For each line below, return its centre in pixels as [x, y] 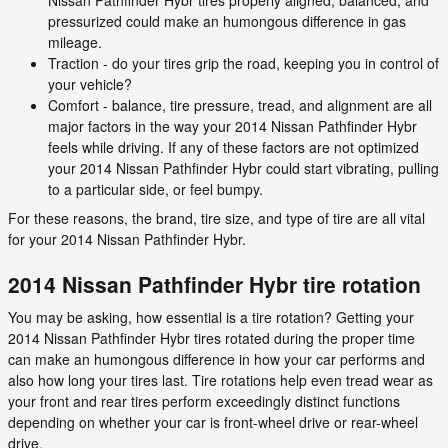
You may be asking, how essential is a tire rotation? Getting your [211, 317]
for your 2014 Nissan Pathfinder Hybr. [127, 238]
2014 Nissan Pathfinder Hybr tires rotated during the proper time [211, 338]
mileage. [75, 41]
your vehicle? [90, 83]
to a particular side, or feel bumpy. [155, 188]
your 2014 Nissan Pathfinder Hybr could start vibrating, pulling [243, 167]
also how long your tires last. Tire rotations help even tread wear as [220, 380]
